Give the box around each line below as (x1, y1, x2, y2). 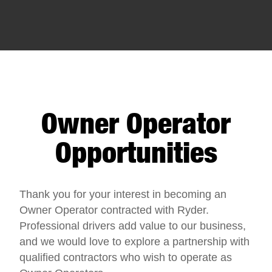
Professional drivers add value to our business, (19, 220, 246, 233)
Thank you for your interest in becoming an (19, 188, 226, 201)
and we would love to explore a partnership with (19, 236, 250, 248)
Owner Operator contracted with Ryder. (19, 204, 209, 217)
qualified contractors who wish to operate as (19, 251, 232, 264)
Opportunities (55, 135, 217, 170)
